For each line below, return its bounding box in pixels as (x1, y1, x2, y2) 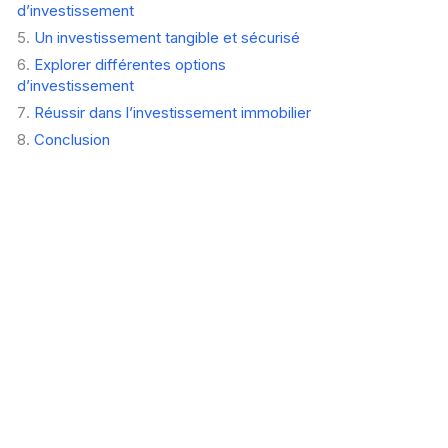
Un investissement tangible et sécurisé (33, 28, 300, 48)
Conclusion (33, 130, 110, 150)
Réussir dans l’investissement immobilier (33, 103, 311, 123)
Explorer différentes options (33, 55, 226, 75)
